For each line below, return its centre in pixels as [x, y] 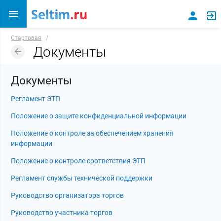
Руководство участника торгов [62, 213]
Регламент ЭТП [36, 99]
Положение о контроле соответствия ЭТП [78, 161]
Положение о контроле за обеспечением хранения [92, 133]
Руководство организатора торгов [68, 196]
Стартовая [26, 38]
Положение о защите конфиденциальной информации [99, 116]
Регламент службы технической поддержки [82, 178]
